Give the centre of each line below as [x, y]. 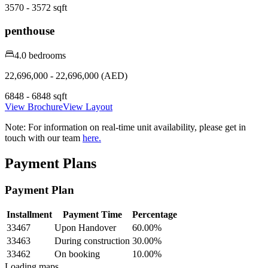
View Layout [88, 106]
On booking [77, 254]
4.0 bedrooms [40, 55]
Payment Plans [51, 163]
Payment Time [92, 215]
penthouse [30, 31]
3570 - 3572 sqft [36, 8]
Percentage [155, 215]
